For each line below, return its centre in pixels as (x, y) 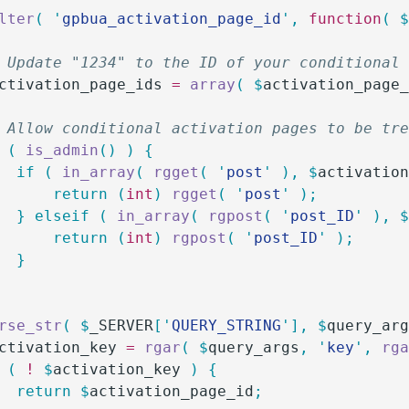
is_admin (58, 150)
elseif (58, 216)
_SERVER (122, 325)
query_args (254, 347)
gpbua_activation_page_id (172, 19)
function (341, 19)
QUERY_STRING (227, 325)
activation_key (117, 369)
